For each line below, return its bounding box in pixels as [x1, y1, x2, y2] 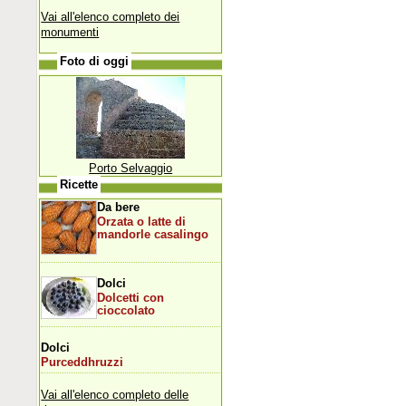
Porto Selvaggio [89, 160, 173, 175]
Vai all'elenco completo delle [41, 387, 189, 401]
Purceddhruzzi [41, 355, 124, 369]
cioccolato [97, 304, 156, 317]
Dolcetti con [97, 291, 165, 304]
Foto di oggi [60, 54, 130, 68]
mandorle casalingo [97, 227, 209, 241]
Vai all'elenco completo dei [41, 9, 180, 24]
